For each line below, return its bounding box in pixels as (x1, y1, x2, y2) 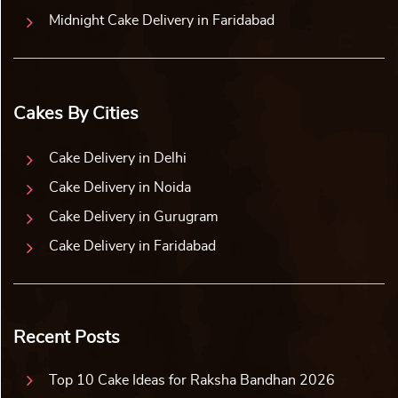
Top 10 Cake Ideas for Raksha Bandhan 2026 (49, 372, 335, 387)
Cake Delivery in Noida (49, 179, 191, 195)
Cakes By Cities (13, 104, 139, 123)
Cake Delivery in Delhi (49, 150, 187, 165)
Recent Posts (13, 328, 120, 346)
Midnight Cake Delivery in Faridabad (49, 12, 275, 28)
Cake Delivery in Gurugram (49, 209, 219, 224)
